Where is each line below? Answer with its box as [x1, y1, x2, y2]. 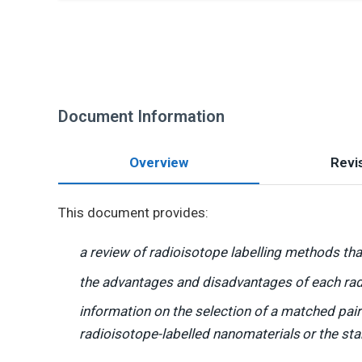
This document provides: [58, 204, 208, 221]
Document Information [58, 107, 225, 126]
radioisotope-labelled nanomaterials [78, 326, 300, 343]
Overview [129, 154, 188, 170]
